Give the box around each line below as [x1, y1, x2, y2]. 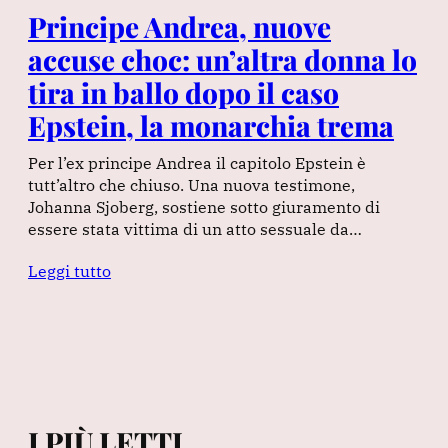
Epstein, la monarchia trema [28, 106, 394, 144]
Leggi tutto [28, 260, 111, 281]
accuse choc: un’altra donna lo [28, 40, 417, 78]
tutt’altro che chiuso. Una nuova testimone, [28, 174, 355, 195]
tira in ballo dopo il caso [28, 73, 339, 111]
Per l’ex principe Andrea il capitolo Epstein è [28, 152, 366, 173]
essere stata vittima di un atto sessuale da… [28, 218, 362, 239]
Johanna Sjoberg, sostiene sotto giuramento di [28, 196, 380, 217]
